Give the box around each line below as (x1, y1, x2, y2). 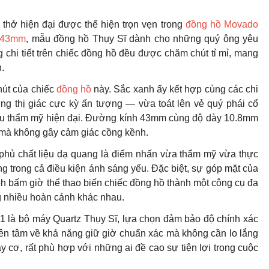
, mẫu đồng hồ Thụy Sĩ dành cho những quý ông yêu (26, 33, 259, 44)
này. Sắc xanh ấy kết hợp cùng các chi (91, 83, 259, 94)
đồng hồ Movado (185, 19, 259, 29)
